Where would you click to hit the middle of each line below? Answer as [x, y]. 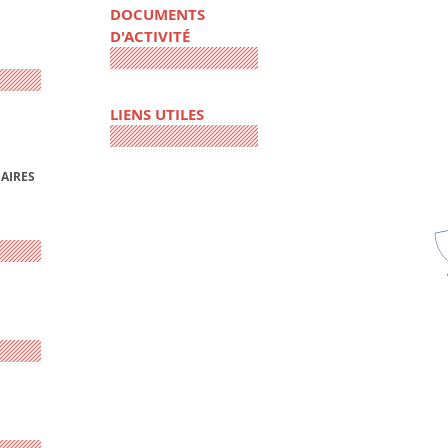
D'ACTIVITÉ [149, 37]
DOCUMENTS [157, 15]
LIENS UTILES [156, 115]
